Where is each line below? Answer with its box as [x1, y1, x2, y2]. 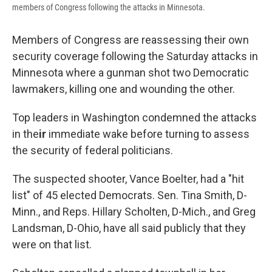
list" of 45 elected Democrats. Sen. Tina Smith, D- [12, 189, 247, 202]
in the [12, 127, 39, 141]
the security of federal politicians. [12, 144, 173, 157]
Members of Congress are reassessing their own [12, 33, 249, 47]
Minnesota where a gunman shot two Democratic [12, 66, 249, 80]
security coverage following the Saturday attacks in [12, 50, 258, 63]
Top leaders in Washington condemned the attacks [12, 111, 257, 124]
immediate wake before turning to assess [49, 127, 250, 141]
